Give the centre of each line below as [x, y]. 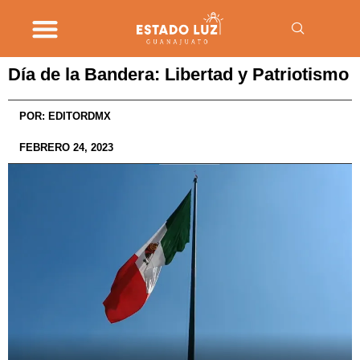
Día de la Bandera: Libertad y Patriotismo [178, 74]
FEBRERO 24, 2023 [66, 147]
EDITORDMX [78, 116]
